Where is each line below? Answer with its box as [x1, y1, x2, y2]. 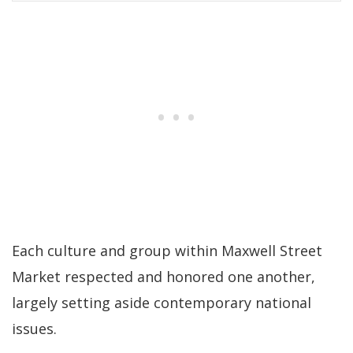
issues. [12, 319, 57, 339]
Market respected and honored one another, [12, 267, 315, 287]
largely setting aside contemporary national [12, 293, 311, 313]
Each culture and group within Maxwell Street [12, 241, 322, 261]
